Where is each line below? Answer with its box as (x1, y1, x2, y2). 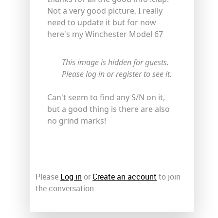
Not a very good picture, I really (47, 5, 163, 16)
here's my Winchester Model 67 (47, 28, 163, 39)
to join (157, 172, 181, 182)
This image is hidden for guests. (62, 56, 169, 68)
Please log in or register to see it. (62, 68, 172, 79)
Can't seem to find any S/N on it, (47, 91, 165, 103)
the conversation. (36, 183, 96, 193)
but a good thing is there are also (47, 103, 170, 114)
